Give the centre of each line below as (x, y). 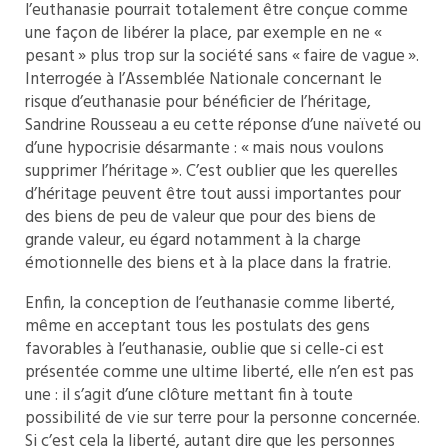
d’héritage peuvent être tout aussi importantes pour (213, 195)
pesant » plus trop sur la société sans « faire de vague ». (222, 57)
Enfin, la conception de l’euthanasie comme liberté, (210, 304)
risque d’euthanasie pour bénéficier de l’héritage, (198, 103)
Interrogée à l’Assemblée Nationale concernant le (203, 80)
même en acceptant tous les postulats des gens (197, 327)
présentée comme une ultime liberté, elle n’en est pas (219, 373)
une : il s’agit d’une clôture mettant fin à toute (189, 396)
